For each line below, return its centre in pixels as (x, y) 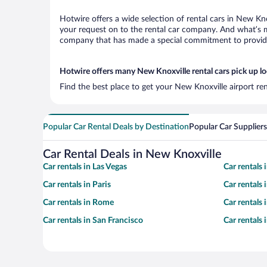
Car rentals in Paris (77, 185)
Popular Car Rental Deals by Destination (116, 127)
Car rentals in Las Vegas (85, 167)
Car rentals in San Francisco (93, 221)
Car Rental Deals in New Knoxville (132, 154)
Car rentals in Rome (78, 203)
